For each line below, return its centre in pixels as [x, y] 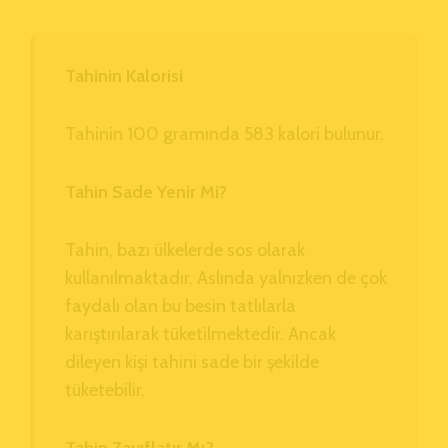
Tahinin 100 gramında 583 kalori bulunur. [224, 133]
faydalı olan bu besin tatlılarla [180, 305]
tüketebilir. [105, 389]
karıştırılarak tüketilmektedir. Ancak [200, 333]
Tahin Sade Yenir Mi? [146, 191]
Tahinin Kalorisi [126, 75]
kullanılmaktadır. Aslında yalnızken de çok [226, 277]
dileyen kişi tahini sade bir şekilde [192, 361]
